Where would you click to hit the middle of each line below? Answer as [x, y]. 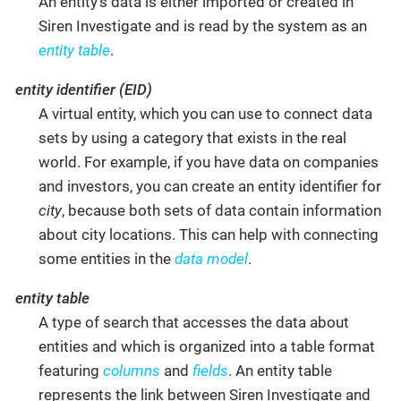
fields [210, 370]
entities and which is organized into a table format [206, 346]
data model [211, 258]
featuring [70, 370]
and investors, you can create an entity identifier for [209, 186]
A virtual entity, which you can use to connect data [205, 113]
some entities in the [106, 258]
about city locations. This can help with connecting [208, 234]
